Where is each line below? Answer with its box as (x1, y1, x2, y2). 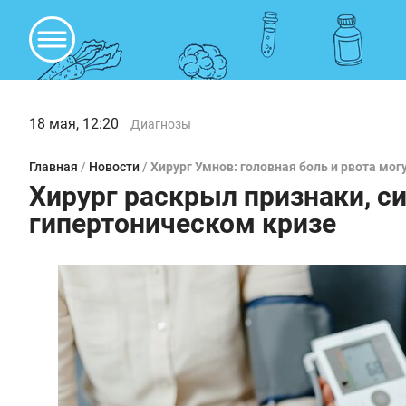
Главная (29, 159, 78, 174)
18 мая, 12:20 (29, 115, 119, 132)
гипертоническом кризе (29, 208, 336, 239)
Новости (89, 159, 140, 174)
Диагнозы (130, 117, 191, 131)
